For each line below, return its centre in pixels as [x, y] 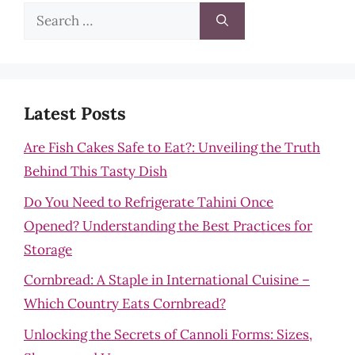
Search [44, 13]
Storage [48, 249]
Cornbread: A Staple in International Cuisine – [167, 280]
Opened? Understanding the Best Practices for [168, 225]
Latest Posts [75, 113]
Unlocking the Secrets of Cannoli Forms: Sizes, [168, 334]
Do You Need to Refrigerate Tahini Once [149, 202]
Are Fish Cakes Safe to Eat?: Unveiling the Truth [172, 147]
